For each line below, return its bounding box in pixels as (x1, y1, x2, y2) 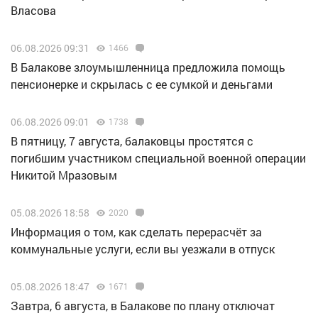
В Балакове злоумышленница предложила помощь (11, 60, 285, 75)
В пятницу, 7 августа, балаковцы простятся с (11, 133, 253, 149)
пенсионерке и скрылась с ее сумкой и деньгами (11, 77, 273, 92)
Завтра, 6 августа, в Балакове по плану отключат (11, 298, 275, 314)
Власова (11, 3, 56, 18)
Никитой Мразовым (11, 168, 117, 183)
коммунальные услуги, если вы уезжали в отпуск (11, 241, 275, 257)
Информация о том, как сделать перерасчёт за (11, 224, 262, 240)
